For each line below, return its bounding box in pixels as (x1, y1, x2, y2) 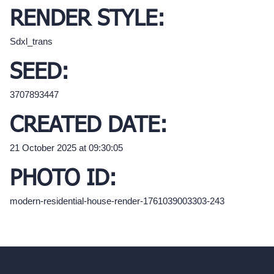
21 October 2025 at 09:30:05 (10, 143, 123, 154)
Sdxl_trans (10, 36, 53, 47)
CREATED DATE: (10, 115, 168, 138)
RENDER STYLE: (10, 9, 165, 31)
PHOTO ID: (10, 168, 117, 191)
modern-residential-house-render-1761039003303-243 (10, 196, 224, 207)
